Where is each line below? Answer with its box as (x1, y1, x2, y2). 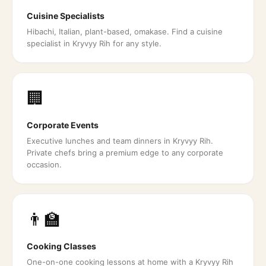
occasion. (27, 160, 62, 169)
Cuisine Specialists (27, 11, 104, 21)
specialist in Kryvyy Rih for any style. (27, 39, 161, 48)
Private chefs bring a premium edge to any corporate (27, 148, 223, 157)
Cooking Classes (27, 241, 96, 251)
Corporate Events (27, 120, 99, 130)
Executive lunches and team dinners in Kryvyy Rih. (27, 136, 213, 145)
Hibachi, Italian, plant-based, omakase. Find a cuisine (27, 27, 223, 36)
